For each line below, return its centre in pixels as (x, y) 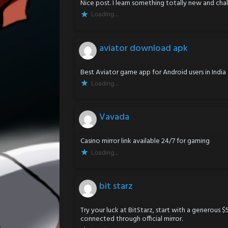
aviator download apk (144, 48)
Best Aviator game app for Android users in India (153, 72)
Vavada (114, 118)
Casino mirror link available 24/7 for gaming (145, 141)
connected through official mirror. (132, 219)
